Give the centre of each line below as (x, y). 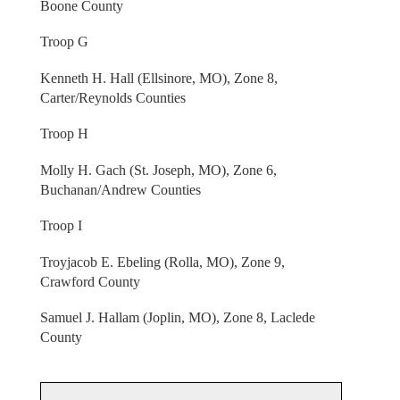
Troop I (61, 226)
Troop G (64, 42)
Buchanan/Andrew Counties (120, 189)
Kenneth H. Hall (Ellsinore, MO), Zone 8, (158, 78)
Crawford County (90, 281)
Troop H (64, 134)
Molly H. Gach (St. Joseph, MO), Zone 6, (158, 170)
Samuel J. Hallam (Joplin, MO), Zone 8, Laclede (177, 318)
